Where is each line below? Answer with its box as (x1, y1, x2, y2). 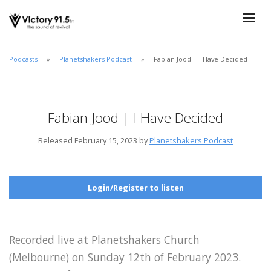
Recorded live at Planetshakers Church (9, 232, 200, 247)
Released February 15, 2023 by (38, 134, 149, 146)
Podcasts (9, 54, 38, 64)
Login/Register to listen (87, 181, 184, 193)
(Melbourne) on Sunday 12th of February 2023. (9, 249, 241, 264)
